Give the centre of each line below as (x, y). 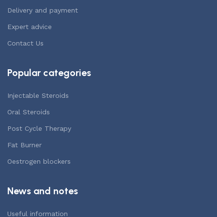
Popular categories (49, 73)
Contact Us (25, 43)
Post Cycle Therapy (39, 128)
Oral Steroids (29, 112)
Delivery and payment (43, 10)
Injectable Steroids (38, 95)
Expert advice (30, 27)
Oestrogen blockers (39, 161)
